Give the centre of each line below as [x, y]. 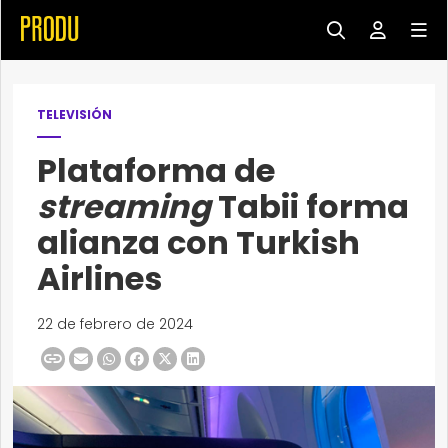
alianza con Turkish [198, 242]
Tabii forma [310, 206]
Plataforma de [156, 170]
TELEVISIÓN [74, 114]
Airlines [99, 278]
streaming [124, 206]
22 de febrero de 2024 [115, 324]
